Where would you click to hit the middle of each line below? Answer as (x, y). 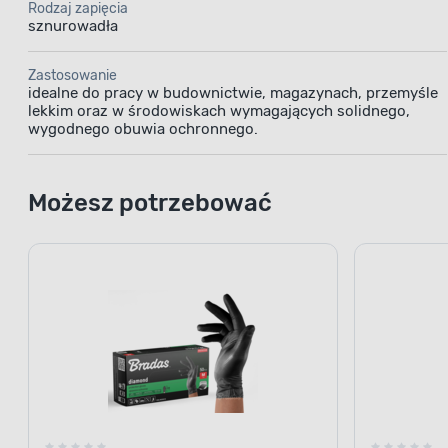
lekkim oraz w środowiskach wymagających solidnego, (219, 110)
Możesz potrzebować (150, 202)
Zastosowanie (72, 75)
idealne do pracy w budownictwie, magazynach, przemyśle (233, 92)
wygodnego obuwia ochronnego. (143, 128)
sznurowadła (73, 25)
